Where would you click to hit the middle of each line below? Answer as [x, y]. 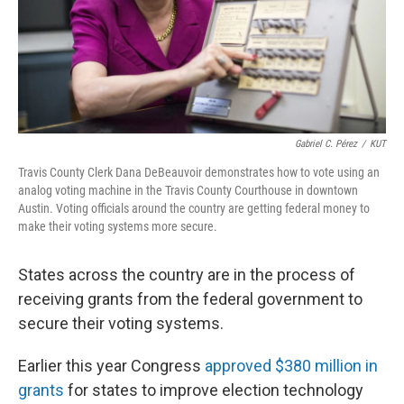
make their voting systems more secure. [118, 226]
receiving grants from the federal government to [190, 299]
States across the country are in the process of [187, 275]
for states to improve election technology [214, 390]
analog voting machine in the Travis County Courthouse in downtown [188, 190]
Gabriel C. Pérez [326, 144]
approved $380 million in [291, 366]
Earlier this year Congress [111, 366]
